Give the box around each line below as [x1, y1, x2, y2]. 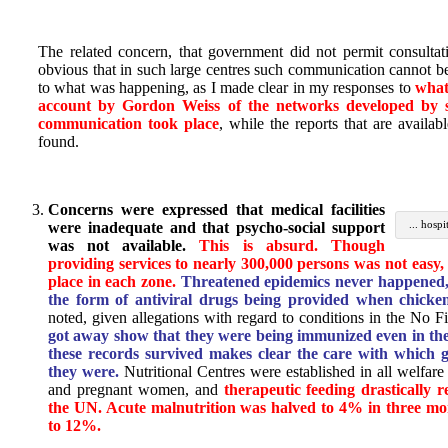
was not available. [48, 237, 200, 255]
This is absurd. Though [199, 237, 385, 255]
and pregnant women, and [48, 381, 218, 399]
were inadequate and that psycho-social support [48, 219, 385, 237]
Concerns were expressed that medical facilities [48, 201, 385, 219]
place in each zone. [48, 273, 177, 291]
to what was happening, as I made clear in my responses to [38, 79, 415, 97]
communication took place [38, 115, 219, 133]
